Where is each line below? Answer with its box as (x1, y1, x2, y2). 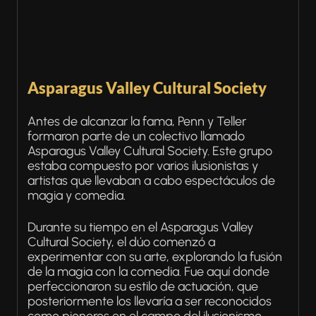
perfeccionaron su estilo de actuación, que (28, 279, 258, 294)
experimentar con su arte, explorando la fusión (28, 249, 282, 265)
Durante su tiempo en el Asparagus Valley (28, 219, 253, 235)
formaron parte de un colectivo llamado (28, 128, 245, 144)
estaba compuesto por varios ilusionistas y (28, 158, 258, 174)
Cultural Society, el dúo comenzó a (28, 234, 215, 250)
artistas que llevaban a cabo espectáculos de (28, 173, 275, 188)
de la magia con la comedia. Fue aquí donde (28, 264, 269, 279)
